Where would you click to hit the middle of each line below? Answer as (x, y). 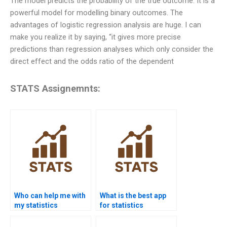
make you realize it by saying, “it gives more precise (96, 37)
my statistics (36, 205)
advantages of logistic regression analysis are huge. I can (106, 25)
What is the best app (133, 195)
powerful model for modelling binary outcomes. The (97, 13)
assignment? (36, 215)
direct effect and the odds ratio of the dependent (92, 62)
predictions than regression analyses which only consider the (112, 49)
